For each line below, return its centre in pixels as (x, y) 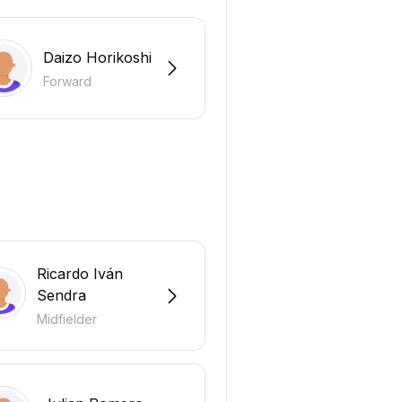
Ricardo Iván (79, 274)
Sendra (61, 296)
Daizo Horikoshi (97, 57)
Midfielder (66, 319)
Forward (67, 81)
